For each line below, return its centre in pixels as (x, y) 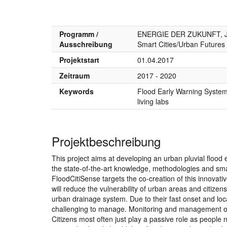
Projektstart (79, 60)
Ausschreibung (86, 44)
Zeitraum (74, 75)
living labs (153, 101)
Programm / (79, 34)
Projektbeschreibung (106, 141)
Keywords (77, 91)
